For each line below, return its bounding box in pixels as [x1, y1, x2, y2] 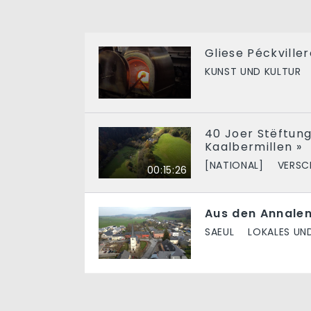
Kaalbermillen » [205, 138, 302, 155]
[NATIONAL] [205, 158, 264, 172]
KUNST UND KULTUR [205, 64, 301, 78]
